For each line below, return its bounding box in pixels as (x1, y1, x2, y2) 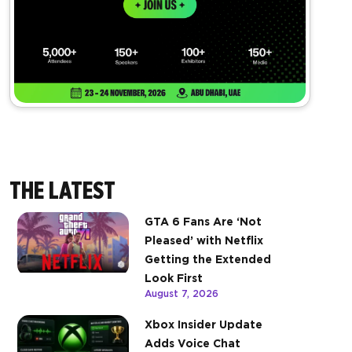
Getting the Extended (145, 253, 271, 266)
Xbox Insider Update (145, 318, 262, 332)
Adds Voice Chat (145, 337, 240, 350)
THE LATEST (9, 176, 115, 205)
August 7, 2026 (145, 288, 218, 300)
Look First (145, 272, 203, 285)
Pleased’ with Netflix (145, 234, 263, 247)
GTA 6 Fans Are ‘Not (145, 215, 262, 229)
